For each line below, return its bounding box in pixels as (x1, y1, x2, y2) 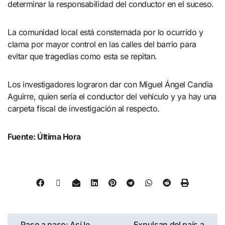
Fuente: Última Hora (8, 131, 81, 142)
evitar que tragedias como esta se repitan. (8, 51, 157, 61)
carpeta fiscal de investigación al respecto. (8, 103, 160, 114)
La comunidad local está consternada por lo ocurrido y (8, 27, 203, 37)
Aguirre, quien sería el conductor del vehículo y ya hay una (8, 91, 216, 101)
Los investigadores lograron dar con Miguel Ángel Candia (8, 79, 213, 89)
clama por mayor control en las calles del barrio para (8, 39, 196, 49)
